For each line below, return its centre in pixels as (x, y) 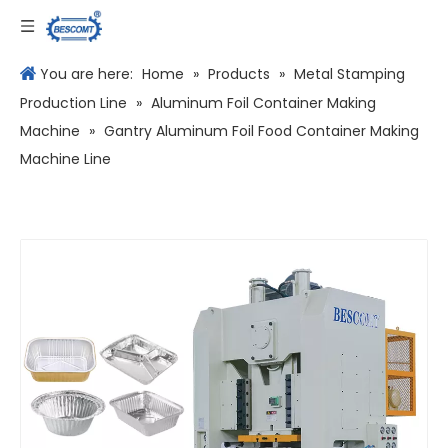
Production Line (73, 103)
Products (239, 74)
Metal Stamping (349, 74)
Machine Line (65, 159)
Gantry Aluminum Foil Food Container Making (261, 131)
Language (397, 25)
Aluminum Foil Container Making (263, 103)
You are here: (86, 74)
